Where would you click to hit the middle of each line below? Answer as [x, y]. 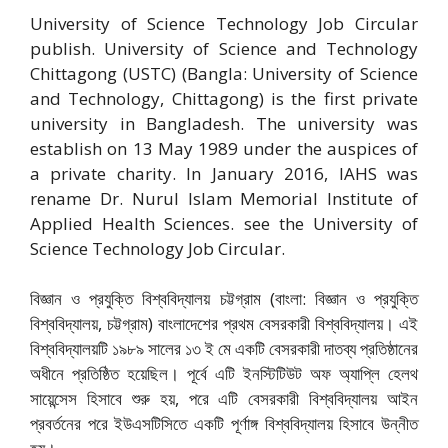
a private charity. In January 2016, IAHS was [224, 173]
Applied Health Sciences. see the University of [224, 223]
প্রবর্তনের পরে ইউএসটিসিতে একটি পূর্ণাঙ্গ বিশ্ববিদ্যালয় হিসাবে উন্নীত [224, 423]
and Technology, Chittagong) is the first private [224, 98]
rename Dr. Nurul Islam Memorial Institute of [224, 198]
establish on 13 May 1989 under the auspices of [224, 148]
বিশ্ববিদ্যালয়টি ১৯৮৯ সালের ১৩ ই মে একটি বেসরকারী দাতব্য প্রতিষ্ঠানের [224, 348]
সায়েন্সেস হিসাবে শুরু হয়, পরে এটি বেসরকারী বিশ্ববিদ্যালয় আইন [224, 398]
